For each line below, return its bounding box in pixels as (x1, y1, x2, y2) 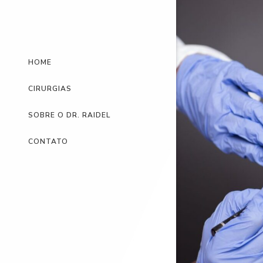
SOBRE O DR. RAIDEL (28, 110, 110, 120)
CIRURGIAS (28, 83, 72, 93)
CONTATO (28, 136, 68, 146)
